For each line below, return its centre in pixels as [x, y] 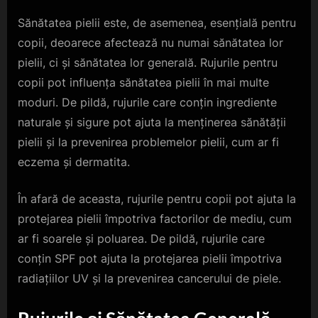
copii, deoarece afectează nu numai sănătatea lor [150, 42]
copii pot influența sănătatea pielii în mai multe [143, 82]
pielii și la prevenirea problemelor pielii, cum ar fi [148, 142]
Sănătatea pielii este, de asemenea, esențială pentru [157, 22]
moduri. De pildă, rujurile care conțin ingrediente [147, 102]
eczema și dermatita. [74, 161]
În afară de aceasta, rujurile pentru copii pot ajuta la [157, 198]
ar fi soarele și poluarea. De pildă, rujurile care [141, 238]
